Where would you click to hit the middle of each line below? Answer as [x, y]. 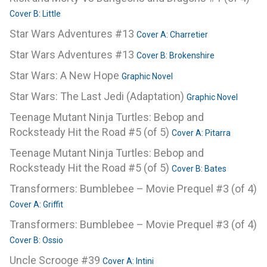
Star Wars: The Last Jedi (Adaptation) [98, 97]
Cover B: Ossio [36, 240]
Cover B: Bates [199, 169]
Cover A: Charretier [172, 35]
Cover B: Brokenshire [176, 56]
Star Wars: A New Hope [66, 76]
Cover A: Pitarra [201, 133]
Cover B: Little [35, 14]
